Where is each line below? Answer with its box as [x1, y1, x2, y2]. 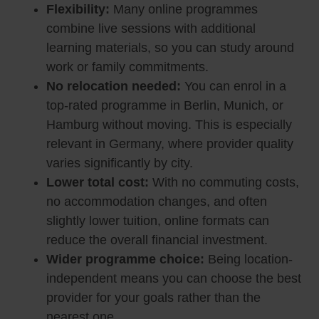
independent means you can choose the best [46, 271, 301, 286]
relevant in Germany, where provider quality [46, 137, 293, 152]
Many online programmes [113, 2, 258, 17]
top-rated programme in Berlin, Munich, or [46, 98, 283, 113]
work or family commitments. [46, 60, 209, 75]
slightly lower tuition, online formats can [46, 214, 269, 229]
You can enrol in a [184, 79, 286, 94]
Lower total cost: [46, 175, 152, 190]
